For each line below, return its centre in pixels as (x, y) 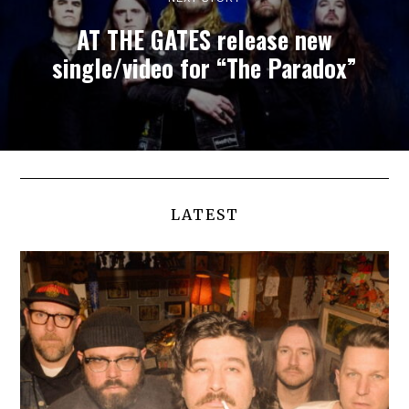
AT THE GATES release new (204, 39)
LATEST (204, 214)
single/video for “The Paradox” (204, 68)
